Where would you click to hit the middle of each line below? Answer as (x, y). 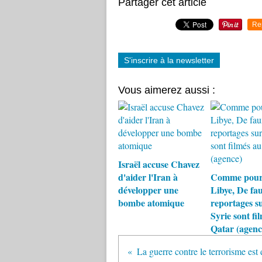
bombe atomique (151, 203)
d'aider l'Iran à (148, 177)
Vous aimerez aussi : (167, 90)
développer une (148, 190)
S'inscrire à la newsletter (169, 60)
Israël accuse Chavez (159, 164)
